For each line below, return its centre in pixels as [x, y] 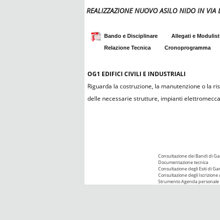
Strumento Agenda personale [189, 182]
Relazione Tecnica [127, 48]
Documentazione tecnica [183, 163]
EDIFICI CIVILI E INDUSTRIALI [144, 74]
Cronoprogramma [188, 48]
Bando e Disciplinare [131, 36]
